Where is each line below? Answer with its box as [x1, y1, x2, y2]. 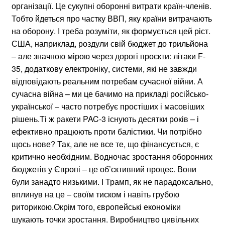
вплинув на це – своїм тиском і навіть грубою [12, 188, 179, 200]
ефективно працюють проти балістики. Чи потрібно [12, 125, 202, 137]
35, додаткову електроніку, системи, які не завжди [12, 62, 197, 74]
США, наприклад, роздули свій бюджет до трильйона [12, 37, 208, 49]
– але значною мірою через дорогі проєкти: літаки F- [12, 50, 205, 62]
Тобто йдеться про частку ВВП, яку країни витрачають [12, 12, 212, 24]
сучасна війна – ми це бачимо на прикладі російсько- [12, 87, 208, 99]
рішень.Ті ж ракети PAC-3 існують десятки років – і [12, 113, 199, 125]
